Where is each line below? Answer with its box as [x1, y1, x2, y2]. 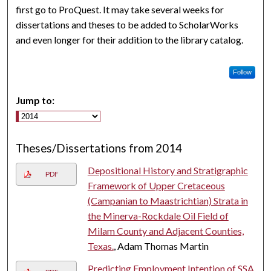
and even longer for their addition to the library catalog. [16, 33, 244, 45]
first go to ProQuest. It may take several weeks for [16, 3, 224, 15]
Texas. [87, 240, 114, 252]
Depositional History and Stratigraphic [87, 164, 248, 176]
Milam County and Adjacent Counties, [87, 224, 244, 237]
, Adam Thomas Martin [113, 240, 209, 252]
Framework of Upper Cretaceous [87, 179, 225, 191]
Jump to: [16, 94, 55, 106]
